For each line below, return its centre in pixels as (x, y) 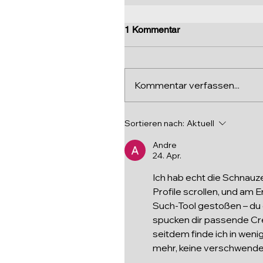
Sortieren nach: (154, 123)
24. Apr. (167, 155)
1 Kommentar (152, 29)
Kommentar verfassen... (187, 85)
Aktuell (200, 123)
